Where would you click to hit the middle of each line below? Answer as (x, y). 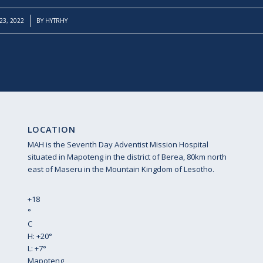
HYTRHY (56, 20)
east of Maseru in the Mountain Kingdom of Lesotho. (121, 169)
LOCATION (51, 129)
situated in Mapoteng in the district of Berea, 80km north (127, 156)
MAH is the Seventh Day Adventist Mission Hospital (118, 144)
